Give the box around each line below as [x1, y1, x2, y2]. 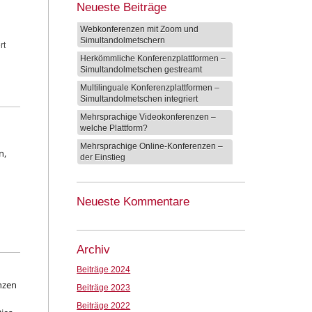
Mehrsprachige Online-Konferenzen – [80, 141, 224, 151]
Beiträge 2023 [77, 283, 131, 292]
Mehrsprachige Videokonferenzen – [80, 112, 217, 122]
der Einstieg [80, 153, 126, 162]
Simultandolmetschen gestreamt [80, 65, 203, 75]
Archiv [77, 243, 111, 256]
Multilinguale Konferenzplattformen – [80, 83, 220, 93]
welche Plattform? [80, 123, 148, 133]
